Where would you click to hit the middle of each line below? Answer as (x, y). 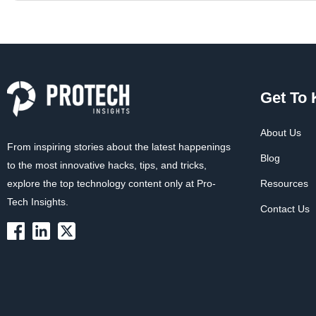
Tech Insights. (38, 202)
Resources (284, 184)
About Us (280, 133)
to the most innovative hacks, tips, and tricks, (107, 165)
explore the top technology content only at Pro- (111, 184)
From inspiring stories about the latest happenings (119, 147)
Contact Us (285, 209)
